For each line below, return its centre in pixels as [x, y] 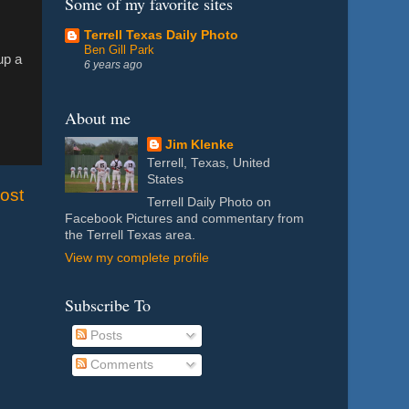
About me [98, 118]
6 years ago [113, 64]
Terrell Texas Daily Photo [161, 35]
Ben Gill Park [119, 49]
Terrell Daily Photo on [210, 202]
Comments [120, 365]
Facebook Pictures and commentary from [184, 218]
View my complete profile [137, 257]
